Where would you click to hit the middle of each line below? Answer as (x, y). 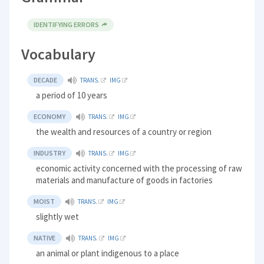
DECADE (46, 80)
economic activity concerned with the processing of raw (139, 169)
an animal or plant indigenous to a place (108, 253)
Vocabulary (59, 54)
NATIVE (45, 238)
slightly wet (58, 217)
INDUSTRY (50, 153)
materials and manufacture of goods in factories (125, 180)
